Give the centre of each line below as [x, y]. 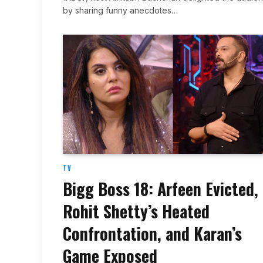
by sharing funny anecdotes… [120, 10]
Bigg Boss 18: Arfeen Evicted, [161, 189]
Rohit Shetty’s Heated [136, 211]
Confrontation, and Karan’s [152, 234]
